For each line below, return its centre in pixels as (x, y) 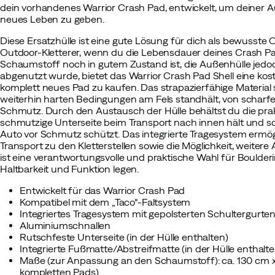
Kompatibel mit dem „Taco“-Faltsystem (105, 202)
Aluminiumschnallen (65, 225)
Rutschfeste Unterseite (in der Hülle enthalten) (124, 237)
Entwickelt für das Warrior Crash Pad (103, 190)
